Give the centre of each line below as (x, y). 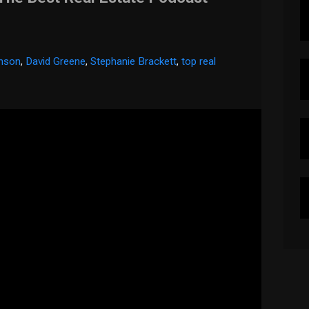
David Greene (56, 62)
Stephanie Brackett (134, 62)
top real (199, 62)
